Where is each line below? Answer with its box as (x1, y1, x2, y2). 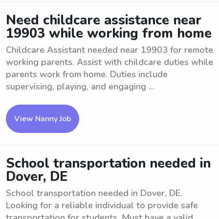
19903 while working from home (6, 24, 212, 43)
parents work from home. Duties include (6, 68, 168, 80)
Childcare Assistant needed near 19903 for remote (6, 44, 213, 56)
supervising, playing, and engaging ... (6, 81, 154, 92)
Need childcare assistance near (6, 11, 201, 29)
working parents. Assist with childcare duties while (6, 56, 213, 68)
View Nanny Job (14, 113, 71, 124)
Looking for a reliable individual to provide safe (6, 199, 198, 211)
